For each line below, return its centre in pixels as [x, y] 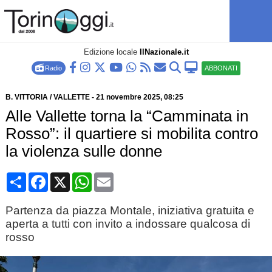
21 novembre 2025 [128, 97]
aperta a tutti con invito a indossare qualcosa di [127, 224]
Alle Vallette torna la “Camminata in [127, 116]
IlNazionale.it [164, 52]
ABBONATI [221, 68]
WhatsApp [114, 177]
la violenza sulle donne [83, 151]
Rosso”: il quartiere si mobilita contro [131, 134]
